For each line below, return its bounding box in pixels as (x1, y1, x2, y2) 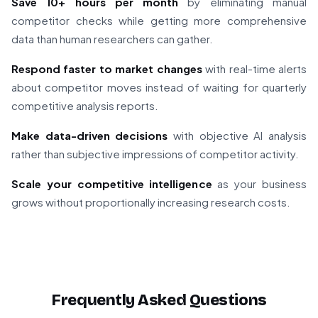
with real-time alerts (202, 62, 307, 76)
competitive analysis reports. (11, 99, 158, 113)
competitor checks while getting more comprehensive (11, 13, 307, 28)
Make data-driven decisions (11, 128, 168, 143)
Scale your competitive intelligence (11, 177, 212, 191)
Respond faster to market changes (11, 62, 202, 76)
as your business (212, 177, 307, 191)
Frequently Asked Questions (51, 290, 267, 310)
